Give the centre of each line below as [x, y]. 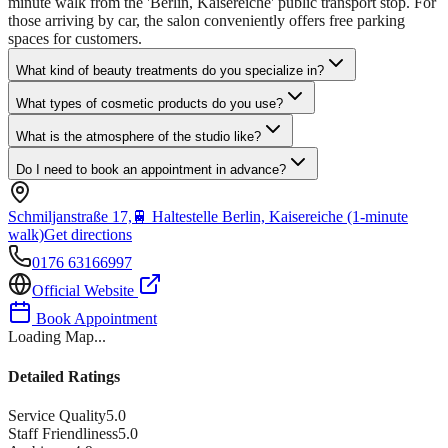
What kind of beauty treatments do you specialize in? [170, 71]
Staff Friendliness [63, 433]
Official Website [85, 291]
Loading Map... [57, 337]
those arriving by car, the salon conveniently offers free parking [206, 21]
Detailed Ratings [64, 376]
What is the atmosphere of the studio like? [138, 137]
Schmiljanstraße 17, [70, 217]
